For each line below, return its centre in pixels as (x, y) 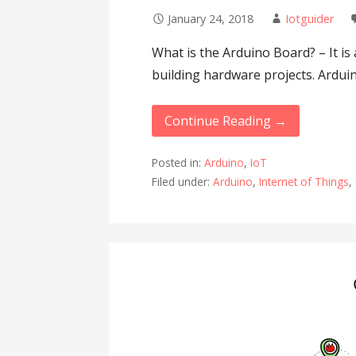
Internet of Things (304, 182)
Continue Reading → (226, 120)
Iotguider (310, 18)
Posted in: (178, 163)
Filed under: (183, 182)
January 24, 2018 (211, 18)
